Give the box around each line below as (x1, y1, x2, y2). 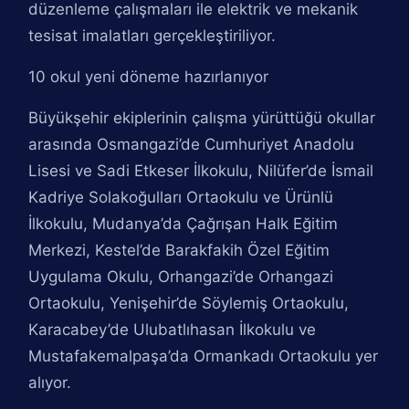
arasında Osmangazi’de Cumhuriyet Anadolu (28, 135, 355, 153)
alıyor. (28, 373, 72, 392)
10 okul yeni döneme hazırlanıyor (28, 68, 269, 86)
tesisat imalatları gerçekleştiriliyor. (28, 26, 277, 45)
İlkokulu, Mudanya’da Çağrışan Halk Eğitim (28, 215, 339, 233)
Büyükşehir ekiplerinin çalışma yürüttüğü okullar (28, 109, 376, 127)
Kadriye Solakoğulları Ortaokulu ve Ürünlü (28, 188, 334, 206)
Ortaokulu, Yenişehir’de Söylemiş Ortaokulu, (28, 294, 350, 312)
